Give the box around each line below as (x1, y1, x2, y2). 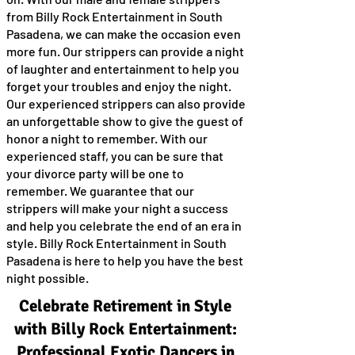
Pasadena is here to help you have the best (6, 253, 243, 268)
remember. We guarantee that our (6, 183, 194, 198)
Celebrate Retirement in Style (19, 296, 231, 316)
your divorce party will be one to (6, 166, 184, 181)
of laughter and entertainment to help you (6, 61, 239, 76)
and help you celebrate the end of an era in (6, 218, 242, 233)
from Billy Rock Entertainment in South (6, 9, 223, 24)
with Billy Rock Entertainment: (13, 319, 237, 339)
